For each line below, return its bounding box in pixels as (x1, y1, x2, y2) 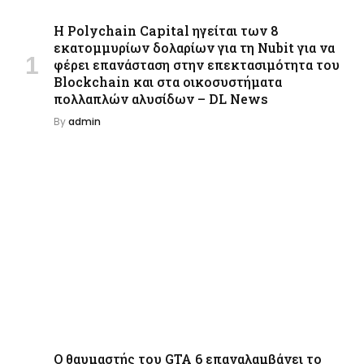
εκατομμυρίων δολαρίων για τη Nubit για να (54, 39, 335, 57)
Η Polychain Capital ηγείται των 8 (54, 22, 279, 40)
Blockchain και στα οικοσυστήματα (54, 73, 282, 91)
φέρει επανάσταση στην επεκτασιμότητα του (54, 56, 340, 74)
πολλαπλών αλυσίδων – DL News (54, 90, 268, 108)
